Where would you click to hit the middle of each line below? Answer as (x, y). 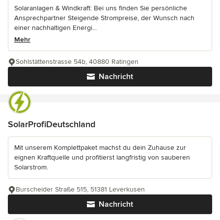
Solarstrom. (31, 167)
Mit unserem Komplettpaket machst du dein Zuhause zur (100, 148)
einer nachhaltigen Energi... (55, 28)
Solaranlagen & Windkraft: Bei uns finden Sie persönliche (101, 8)
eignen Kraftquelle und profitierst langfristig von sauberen (102, 158)
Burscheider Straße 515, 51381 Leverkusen (80, 190)
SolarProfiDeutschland (52, 124)
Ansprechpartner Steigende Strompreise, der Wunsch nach (104, 18)
